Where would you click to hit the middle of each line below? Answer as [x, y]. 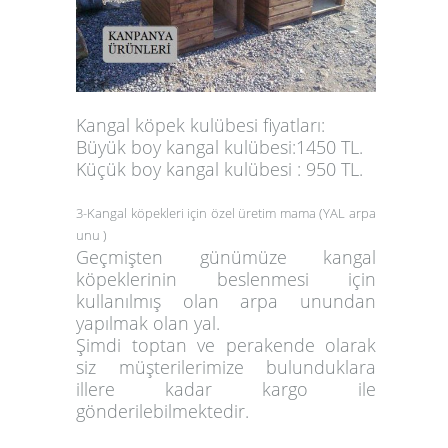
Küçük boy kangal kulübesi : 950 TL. [219, 169]
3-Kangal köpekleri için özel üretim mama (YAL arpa [226, 213]
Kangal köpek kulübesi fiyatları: [200, 125]
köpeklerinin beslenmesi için [226, 279]
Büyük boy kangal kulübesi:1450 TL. [219, 147]
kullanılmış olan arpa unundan [226, 301]
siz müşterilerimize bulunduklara [226, 367]
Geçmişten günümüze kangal [226, 257]
